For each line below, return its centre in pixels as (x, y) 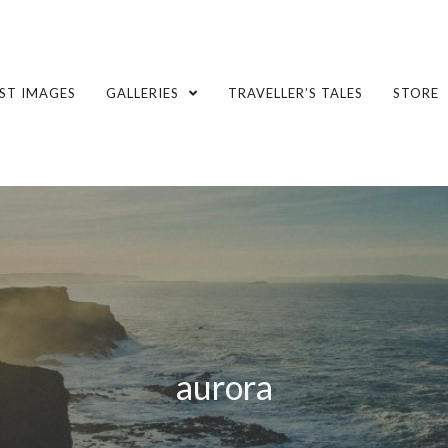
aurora (224, 386)
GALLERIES (144, 93)
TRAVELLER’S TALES (295, 93)
